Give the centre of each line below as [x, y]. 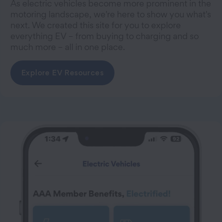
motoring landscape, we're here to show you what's [111, 14]
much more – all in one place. [68, 47]
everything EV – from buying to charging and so [105, 36]
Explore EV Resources [62, 73]
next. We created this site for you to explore [96, 25]
